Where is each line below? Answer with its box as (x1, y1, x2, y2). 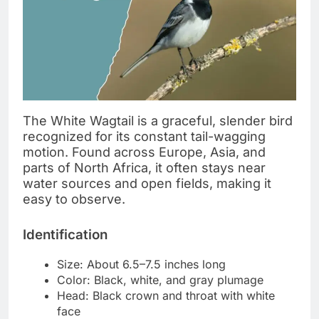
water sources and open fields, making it (23, 175, 271, 191)
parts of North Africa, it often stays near (23, 159, 266, 175)
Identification (23, 226, 108, 243)
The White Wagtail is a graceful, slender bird (23, 113, 293, 128)
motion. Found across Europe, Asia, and (23, 144, 266, 159)
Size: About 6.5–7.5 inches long (57, 256, 226, 271)
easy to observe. (23, 191, 125, 206)
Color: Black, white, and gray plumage (57, 272, 263, 287)
